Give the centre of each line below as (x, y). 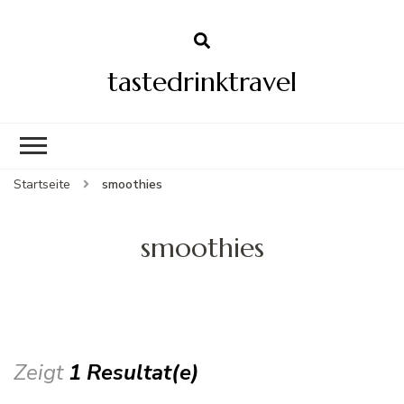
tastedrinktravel (202, 81)
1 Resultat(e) (134, 372)
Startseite (42, 184)
